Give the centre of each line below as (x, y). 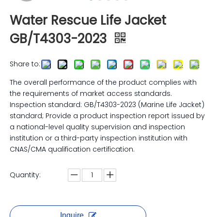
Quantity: (25, 175)
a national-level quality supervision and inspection (97, 127)
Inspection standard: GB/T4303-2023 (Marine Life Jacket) (107, 105)
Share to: (25, 64)
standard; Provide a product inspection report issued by (107, 116)
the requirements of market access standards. (91, 93)
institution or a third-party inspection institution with (99, 138)
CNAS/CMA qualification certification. (72, 149)
